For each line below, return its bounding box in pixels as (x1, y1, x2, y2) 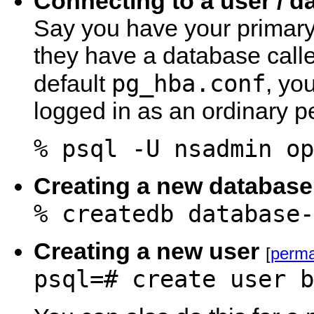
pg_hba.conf (111, 69, 266, 97)
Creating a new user (34, 238, 259, 264)
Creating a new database (34, 172, 313, 199)
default (34, 70, 111, 97)
